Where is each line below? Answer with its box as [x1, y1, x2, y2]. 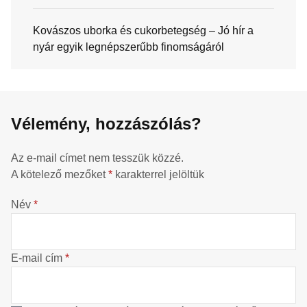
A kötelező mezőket [11, 168, 108, 180]
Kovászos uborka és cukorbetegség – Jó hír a [33, 24, 254, 36]
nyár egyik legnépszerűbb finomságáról [33, 40, 224, 53]
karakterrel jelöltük [112, 168, 204, 180]
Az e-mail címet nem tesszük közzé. [11, 151, 184, 164]
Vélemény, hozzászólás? [11, 114, 201, 133]
